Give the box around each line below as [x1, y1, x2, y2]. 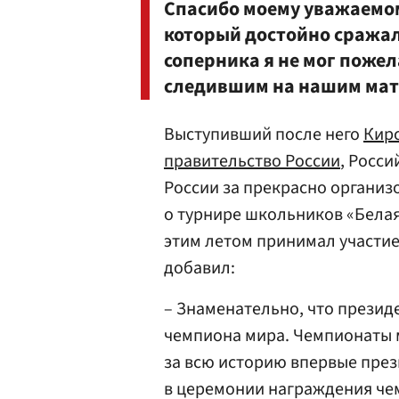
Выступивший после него [164, 122, 363, 147]
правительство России [164, 149, 340, 174]
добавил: [164, 256, 235, 281]
